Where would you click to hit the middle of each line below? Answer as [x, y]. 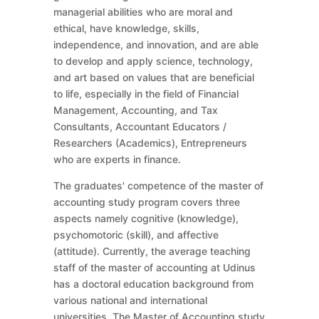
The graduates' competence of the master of [158, 185]
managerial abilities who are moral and [143, 11]
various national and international [130, 300]
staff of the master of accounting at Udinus [154, 267]
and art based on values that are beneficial [153, 77]
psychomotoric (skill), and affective [136, 234]
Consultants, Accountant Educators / [140, 126]
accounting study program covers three [146, 202]
